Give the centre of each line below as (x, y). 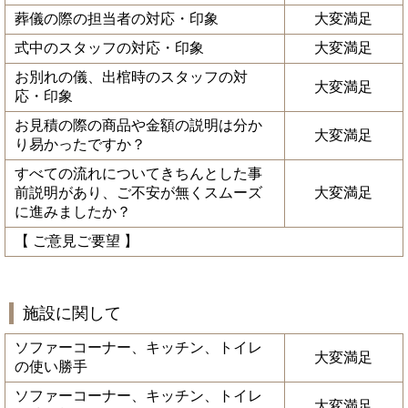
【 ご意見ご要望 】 (76, 241)
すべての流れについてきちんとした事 (138, 173)
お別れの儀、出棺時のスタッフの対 (131, 77)
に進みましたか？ (73, 212)
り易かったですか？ (80, 144)
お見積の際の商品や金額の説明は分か (138, 125)
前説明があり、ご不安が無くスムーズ (138, 193)
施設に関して (72, 313)
